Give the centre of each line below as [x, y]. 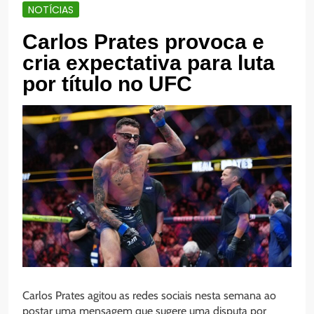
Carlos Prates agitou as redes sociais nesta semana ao [149, 295]
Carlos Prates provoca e [143, 42]
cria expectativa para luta [149, 63]
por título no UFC [107, 84]
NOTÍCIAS [51, 9]
